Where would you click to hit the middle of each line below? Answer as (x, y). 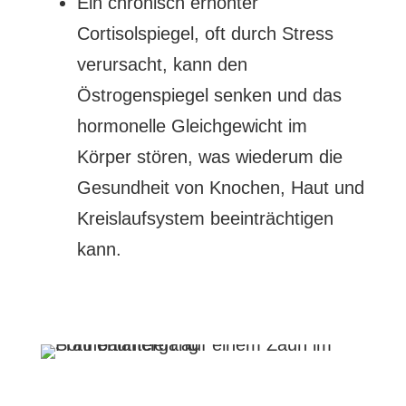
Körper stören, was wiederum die (209, 157)
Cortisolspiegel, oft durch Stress (205, 34)
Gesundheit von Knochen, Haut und (220, 188)
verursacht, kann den (162, 64)
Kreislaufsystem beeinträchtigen (205, 218)
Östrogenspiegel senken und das (209, 95)
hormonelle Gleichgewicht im (192, 126)
